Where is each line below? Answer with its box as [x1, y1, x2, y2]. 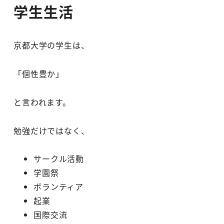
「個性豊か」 [13, 67, 64, 79]
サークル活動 [33, 152, 84, 165]
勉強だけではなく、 [13, 124, 89, 136]
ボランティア [33, 180, 83, 193]
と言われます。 [13, 95, 71, 108]
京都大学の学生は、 [13, 39, 89, 51]
